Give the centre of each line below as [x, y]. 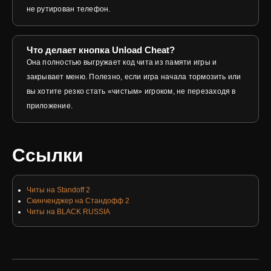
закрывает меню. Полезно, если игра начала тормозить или [134, 77]
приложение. [50, 106]
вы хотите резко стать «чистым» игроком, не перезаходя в [131, 91]
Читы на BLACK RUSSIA [68, 212]
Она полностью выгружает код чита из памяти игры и [122, 62]
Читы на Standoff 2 [58, 190]
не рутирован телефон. [68, 9]
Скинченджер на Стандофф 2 [78, 201]
